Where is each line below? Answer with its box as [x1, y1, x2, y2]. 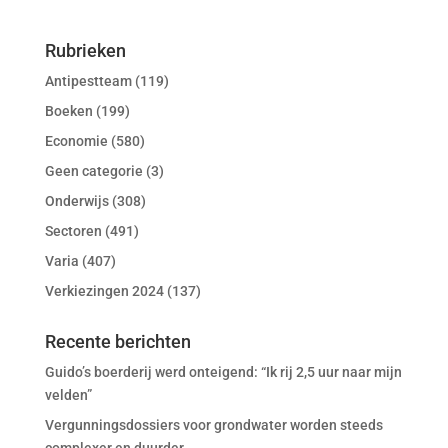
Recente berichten [44, 331, 191, 352]
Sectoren [44, 223, 102, 239]
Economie [44, 133, 108, 149]
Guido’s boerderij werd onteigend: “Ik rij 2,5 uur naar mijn [44, 364, 402, 380]
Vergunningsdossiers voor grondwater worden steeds [44, 417, 383, 433]
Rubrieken [44, 40, 126, 61]
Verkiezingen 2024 [44, 283, 164, 299]
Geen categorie [44, 163, 143, 179]
